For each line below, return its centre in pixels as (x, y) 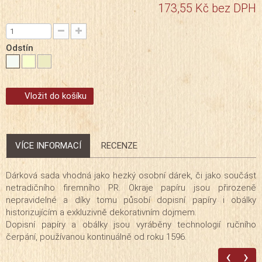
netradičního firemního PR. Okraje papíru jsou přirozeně (131, 187)
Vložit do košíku (56, 96)
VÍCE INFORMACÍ (48, 145)
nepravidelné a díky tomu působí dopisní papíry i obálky (131, 200)
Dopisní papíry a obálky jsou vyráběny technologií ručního (131, 224)
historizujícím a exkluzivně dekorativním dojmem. (101, 212)
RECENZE (119, 145)
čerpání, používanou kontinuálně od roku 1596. (96, 237)
